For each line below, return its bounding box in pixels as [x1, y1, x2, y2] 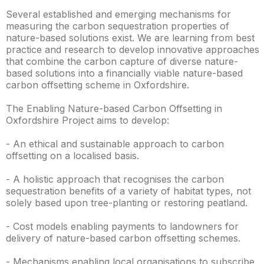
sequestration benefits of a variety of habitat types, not [6, 185, 251, 197]
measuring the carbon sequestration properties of [6, 20, 229, 32]
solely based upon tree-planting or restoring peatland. [6, 197, 247, 209]
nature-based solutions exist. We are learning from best [6, 32, 255, 44]
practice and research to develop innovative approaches [6, 44, 259, 55]
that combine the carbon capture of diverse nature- [6, 55, 238, 67]
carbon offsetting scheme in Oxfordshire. [6, 79, 189, 91]
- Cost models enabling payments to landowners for [6, 220, 239, 232]
